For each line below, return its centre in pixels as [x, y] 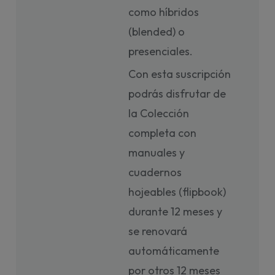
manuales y [157, 153]
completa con [163, 133]
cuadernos [155, 172]
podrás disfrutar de [177, 94]
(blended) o [157, 32]
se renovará [158, 231]
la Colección [159, 113]
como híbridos [164, 12]
